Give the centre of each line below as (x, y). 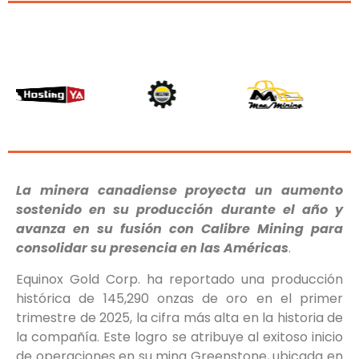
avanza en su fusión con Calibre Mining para (179, 229)
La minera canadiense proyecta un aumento (179, 191)
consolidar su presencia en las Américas (152, 248)
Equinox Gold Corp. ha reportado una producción (179, 279)
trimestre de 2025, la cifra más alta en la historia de (179, 317)
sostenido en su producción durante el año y (179, 210)
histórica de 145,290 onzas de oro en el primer (179, 298)
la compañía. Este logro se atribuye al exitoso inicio (179, 337)
